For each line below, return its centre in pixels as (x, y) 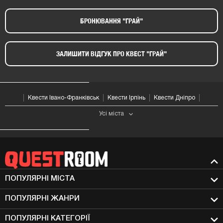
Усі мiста (111, 114)
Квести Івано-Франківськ (63, 98)
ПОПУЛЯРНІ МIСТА (40, 179)
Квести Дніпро (174, 98)
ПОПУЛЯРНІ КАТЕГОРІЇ (48, 219)
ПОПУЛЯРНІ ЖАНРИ (42, 199)
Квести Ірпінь (126, 98)
